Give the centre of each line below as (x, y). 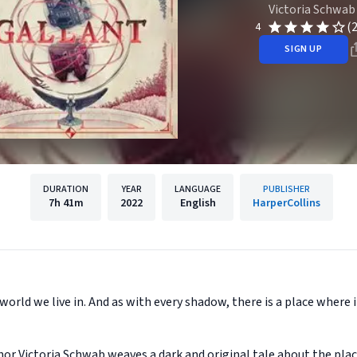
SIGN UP (304, 49)
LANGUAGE (198, 189)
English (198, 203)
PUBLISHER (286, 189)
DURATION (66, 189)
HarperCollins (286, 203)
